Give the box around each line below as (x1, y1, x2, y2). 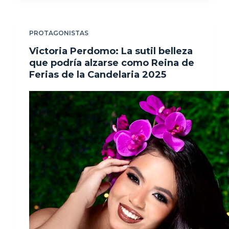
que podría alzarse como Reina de (29, 57, 194, 68)
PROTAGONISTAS (29, 29, 88, 37)
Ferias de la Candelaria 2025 (29, 68, 166, 80)
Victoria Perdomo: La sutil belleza (29, 45, 193, 57)
